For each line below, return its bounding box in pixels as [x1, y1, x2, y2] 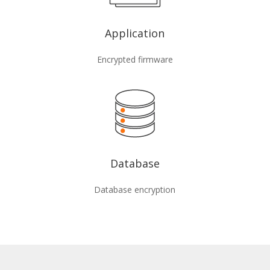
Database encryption [94, 184, 176, 196]
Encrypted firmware [96, 54, 173, 66]
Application [105, 26, 165, 41]
